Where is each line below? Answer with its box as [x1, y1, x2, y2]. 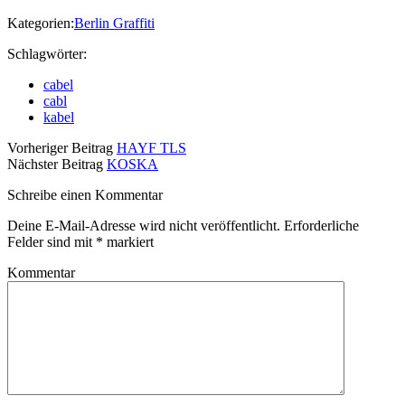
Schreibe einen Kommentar [7, 187, 163, 203]
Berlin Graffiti [74, 15, 155, 32]
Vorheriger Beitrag [7, 140, 113, 156]
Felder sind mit [7, 234, 96, 250]
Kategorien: [7, 15, 74, 32]
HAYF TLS [117, 140, 186, 156]
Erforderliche [284, 218, 359, 234]
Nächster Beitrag [7, 156, 103, 173]
